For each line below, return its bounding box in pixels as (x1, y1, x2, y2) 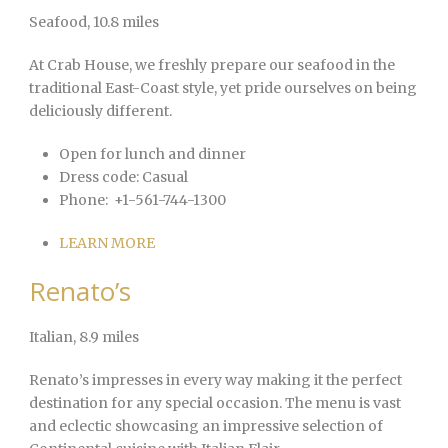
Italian (29, 328, 73, 347)
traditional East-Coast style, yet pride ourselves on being (29, 79, 417, 98)
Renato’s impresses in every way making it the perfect (29, 371, 402, 390)
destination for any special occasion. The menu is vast (29, 394, 401, 413)
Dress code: (59, 168, 139, 187)
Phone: (59, 191, 108, 210)
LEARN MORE (59, 234, 155, 253)
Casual (139, 168, 188, 187)
